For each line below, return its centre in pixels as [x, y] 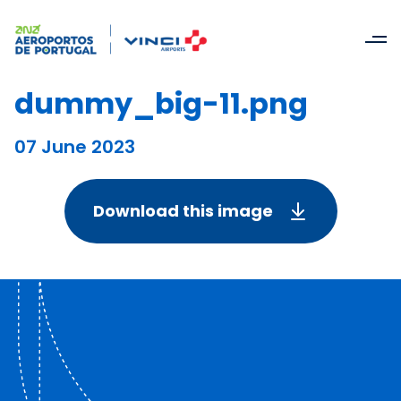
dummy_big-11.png [161, 103]
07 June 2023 [75, 147]
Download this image [183, 211]
